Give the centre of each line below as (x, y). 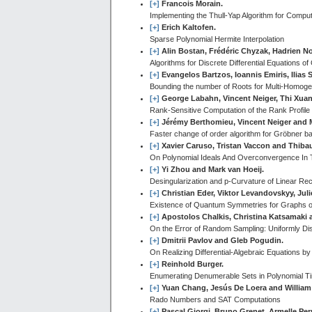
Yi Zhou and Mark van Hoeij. (213, 170)
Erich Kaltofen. (189, 28)
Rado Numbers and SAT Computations (215, 300)
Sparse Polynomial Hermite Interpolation (217, 39)
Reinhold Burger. (193, 264)
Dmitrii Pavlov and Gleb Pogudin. (223, 241)
